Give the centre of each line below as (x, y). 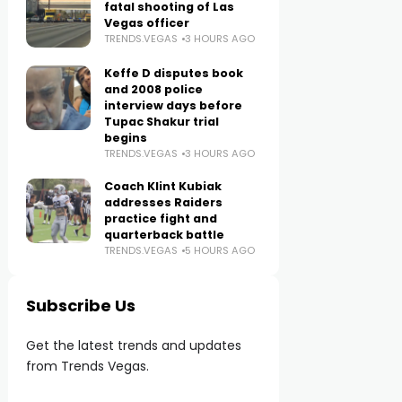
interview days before (174, 105)
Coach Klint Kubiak (163, 186)
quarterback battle (165, 235)
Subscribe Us (81, 306)
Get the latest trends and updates (134, 345)
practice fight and (161, 218)
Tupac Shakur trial (162, 122)
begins (126, 138)
